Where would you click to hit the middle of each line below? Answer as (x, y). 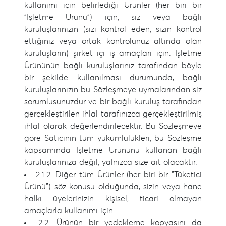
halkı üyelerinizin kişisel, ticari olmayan (113, 199)
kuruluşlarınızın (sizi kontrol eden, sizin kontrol (113, 29)
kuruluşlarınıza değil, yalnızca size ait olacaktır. (111, 162)
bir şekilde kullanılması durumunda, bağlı (113, 78)
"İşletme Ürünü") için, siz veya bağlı (113, 17)
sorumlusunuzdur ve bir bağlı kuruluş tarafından (113, 102)
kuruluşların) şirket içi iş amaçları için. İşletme (113, 53)
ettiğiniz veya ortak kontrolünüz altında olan (113, 41)
